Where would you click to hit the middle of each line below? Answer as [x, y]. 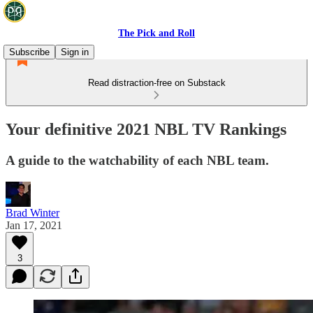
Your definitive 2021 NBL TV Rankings [146, 129]
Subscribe [29, 52]
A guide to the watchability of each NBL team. [137, 160]
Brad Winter [32, 212]
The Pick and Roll [156, 33]
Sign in [75, 52]
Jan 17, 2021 [34, 225]
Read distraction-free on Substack [156, 83]
